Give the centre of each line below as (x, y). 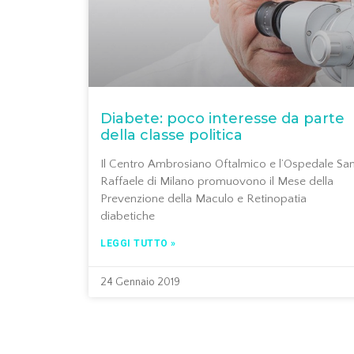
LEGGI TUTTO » (138, 244)
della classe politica (171, 136)
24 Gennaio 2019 (140, 282)
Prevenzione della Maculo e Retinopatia (203, 199)
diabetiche (128, 217)
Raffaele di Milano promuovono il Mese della (217, 182)
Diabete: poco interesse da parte (222, 119)
